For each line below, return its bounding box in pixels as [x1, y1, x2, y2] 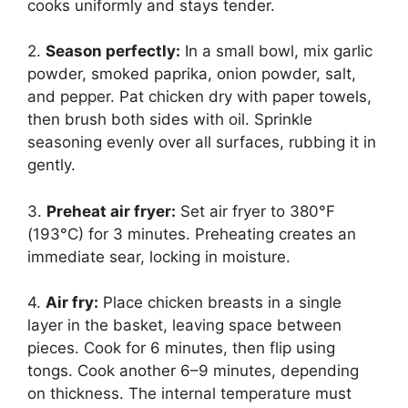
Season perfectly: [46, 42, 180, 61]
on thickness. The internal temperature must [27, 384, 352, 403]
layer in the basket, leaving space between [27, 316, 342, 335]
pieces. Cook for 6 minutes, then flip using [27, 339, 335, 358]
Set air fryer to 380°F [176, 201, 335, 220]
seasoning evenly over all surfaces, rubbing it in [27, 133, 376, 152]
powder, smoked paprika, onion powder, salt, [27, 65, 356, 84]
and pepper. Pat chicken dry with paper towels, [27, 87, 372, 107]
